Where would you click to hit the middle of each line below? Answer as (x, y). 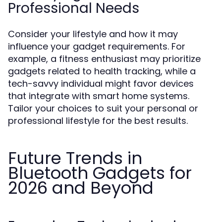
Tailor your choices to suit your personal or (103, 108)
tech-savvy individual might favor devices (101, 83)
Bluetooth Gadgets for (100, 173)
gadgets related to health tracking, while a (102, 71)
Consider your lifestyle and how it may (93, 34)
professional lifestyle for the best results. (98, 121)
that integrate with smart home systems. (99, 96)
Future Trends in (75, 158)
